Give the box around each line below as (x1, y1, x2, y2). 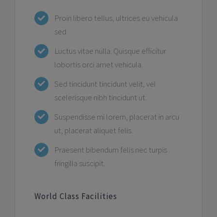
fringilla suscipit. (54, 157, 105, 169)
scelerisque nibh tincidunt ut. (54, 92, 147, 103)
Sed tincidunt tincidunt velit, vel (54, 78, 156, 90)
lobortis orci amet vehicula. (54, 59, 143, 70)
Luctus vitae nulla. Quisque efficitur (54, 46, 166, 57)
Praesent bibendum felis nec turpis (54, 144, 167, 155)
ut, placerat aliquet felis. (54, 124, 133, 136)
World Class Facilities (34, 190, 117, 201)
